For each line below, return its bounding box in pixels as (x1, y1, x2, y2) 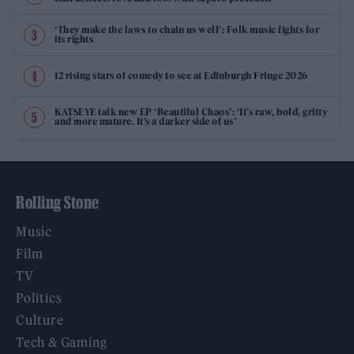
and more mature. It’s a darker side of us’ (55, 115, 236, 128)
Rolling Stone (16, 192, 100, 212)
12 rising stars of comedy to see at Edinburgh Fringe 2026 (55, 70, 308, 82)
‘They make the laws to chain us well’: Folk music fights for (55, 24, 319, 36)
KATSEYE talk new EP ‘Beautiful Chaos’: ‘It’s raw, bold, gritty (55, 106, 327, 119)
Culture (16, 311, 64, 328)
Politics (16, 289, 62, 306)
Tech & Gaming (16, 333, 107, 350)
